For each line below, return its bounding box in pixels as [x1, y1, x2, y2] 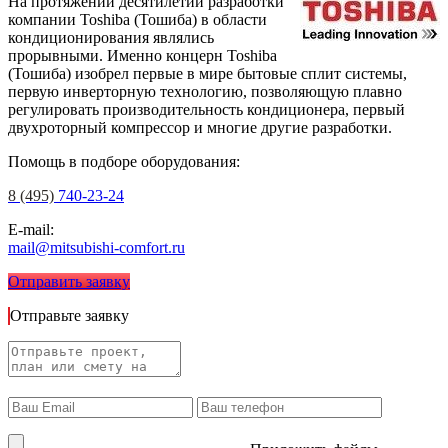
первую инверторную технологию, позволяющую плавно [8, 83, 402, 101]
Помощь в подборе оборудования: [8, 153, 240, 171]
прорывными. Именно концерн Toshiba [8, 47, 277, 65]
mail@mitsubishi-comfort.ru [8, 239, 185, 257]
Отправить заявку [8, 273, 130, 291]
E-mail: [8, 221, 54, 239]
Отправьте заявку [10, 307, 133, 325]
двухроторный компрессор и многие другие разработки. [8, 119, 392, 137]
